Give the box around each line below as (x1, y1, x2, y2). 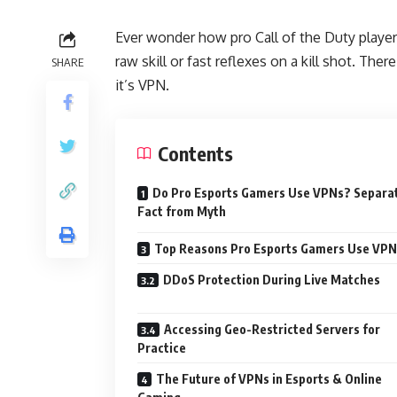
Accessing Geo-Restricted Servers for (164, 322, 380, 337)
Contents (158, 141, 233, 166)
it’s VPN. (115, 76, 169, 94)
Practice (137, 340, 186, 355)
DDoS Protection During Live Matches (163, 272, 380, 287)
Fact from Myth (137, 204, 226, 219)
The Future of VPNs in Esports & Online (156, 371, 382, 386)
